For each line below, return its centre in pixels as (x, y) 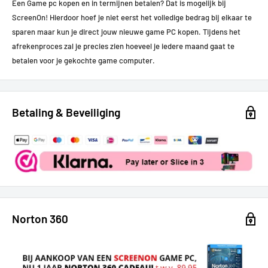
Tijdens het (222, 32)
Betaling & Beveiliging (66, 112)
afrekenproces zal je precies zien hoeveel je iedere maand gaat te (123, 46)
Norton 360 (40, 218)
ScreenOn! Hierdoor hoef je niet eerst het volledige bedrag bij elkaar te (132, 18)
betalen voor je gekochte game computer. (83, 61)
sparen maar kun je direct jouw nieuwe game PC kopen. (107, 32)
